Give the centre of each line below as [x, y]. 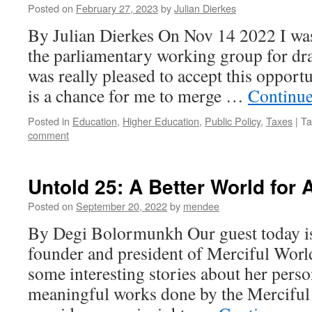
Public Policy [233, 121]
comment [48, 135]
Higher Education [161, 121]
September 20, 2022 [122, 206]
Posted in [49, 121]
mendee [201, 206]
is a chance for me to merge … [138, 95]
